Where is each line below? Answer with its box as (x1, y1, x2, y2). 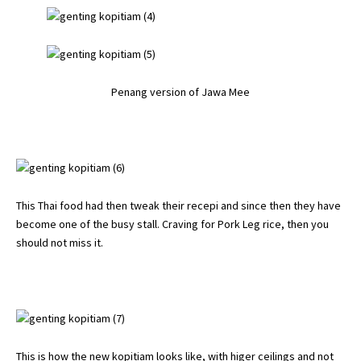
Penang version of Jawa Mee (111, 85, 250, 100)
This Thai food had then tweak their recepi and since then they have (16, 198, 341, 214)
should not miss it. (16, 235, 103, 251)
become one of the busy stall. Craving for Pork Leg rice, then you (16, 217, 329, 232)
